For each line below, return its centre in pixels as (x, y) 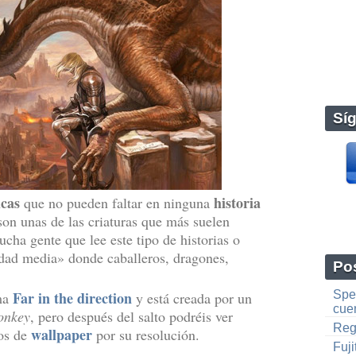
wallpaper (62, 335)
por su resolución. (146, 335)
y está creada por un (192, 298)
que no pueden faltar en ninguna (115, 203)
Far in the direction (72, 298)
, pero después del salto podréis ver (132, 316)
